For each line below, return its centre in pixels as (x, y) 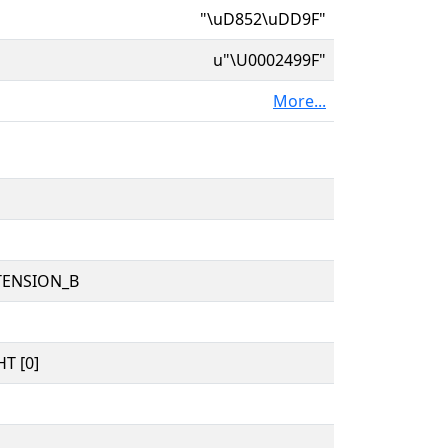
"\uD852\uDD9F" (263, 18)
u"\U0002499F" (269, 59)
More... (299, 100)
